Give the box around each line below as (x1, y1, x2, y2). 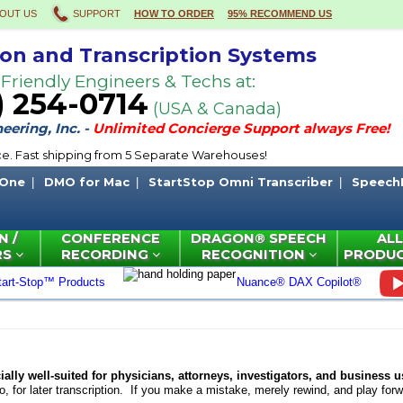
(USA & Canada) (148, 99, 282, 119)
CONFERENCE (60, 230, 160, 246)
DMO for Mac (44, 175, 130, 189)
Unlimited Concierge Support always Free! (93, 120, 390, 137)
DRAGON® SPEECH (191, 230, 327, 246)
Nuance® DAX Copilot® (237, 275, 362, 289)
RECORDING (60, 246, 152, 263)
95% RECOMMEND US (228, 8, 332, 19)
